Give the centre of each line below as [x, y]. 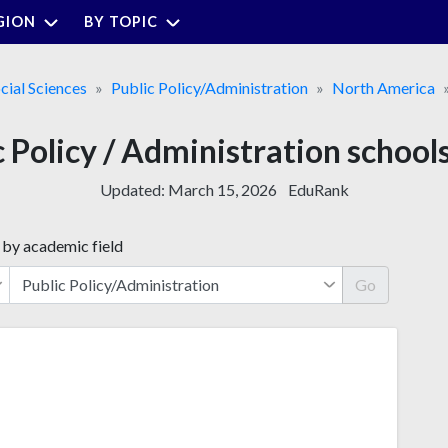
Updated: [133, 189]
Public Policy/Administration [209, 87]
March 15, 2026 [222, 189]
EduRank [318, 189]
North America [383, 87]
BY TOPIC [121, 21]
